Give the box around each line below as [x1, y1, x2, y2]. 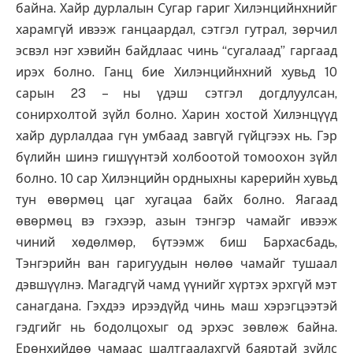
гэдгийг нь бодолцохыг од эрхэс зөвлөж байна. [16, 320, 337, 336]
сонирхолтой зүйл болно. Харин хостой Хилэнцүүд [16, 107, 337, 123]
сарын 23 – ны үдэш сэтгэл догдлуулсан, [16, 86, 337, 102]
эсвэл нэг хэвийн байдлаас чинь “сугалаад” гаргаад [16, 43, 337, 59]
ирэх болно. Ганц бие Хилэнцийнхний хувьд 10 [16, 65, 337, 80]
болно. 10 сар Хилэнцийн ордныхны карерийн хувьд [16, 171, 337, 187]
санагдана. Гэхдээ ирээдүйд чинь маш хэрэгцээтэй [16, 299, 337, 314]
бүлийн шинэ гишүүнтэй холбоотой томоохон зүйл [16, 150, 337, 165]
